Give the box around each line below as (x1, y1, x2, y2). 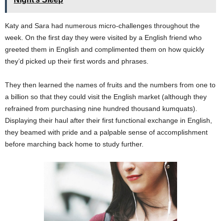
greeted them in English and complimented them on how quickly (5, 45, 204, 53)
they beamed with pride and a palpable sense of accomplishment (5, 128, 208, 136)
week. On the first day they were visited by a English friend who (5, 33, 202, 41)
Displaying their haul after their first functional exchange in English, (5, 116, 212, 124)
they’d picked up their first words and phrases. (5, 57, 148, 65)
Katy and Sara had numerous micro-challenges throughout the (5, 21, 200, 30)
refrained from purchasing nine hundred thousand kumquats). (5, 104, 197, 112)
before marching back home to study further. (5, 140, 144, 148)
